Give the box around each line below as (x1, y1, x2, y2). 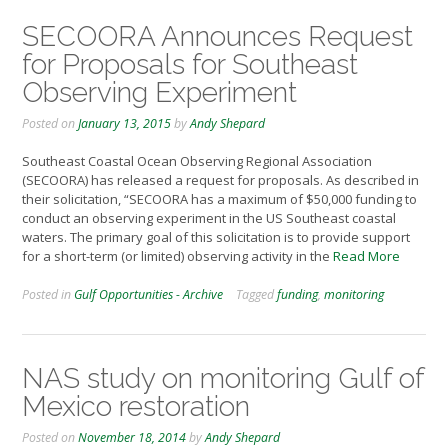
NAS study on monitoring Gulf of (22, 361, 424, 395)
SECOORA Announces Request (22, 19, 413, 53)
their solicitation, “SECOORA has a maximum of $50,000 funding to (22, 190, 417, 209)
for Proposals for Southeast (22, 47, 358, 81)
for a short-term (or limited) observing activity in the (22, 247, 333, 266)
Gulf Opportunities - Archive (74, 285, 223, 303)
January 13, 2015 (78, 114, 171, 132)
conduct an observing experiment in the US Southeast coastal (22, 209, 396, 228)
